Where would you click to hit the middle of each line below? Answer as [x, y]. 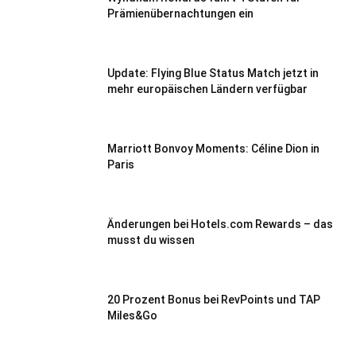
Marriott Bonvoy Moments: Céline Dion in [213, 149]
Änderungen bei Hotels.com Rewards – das [220, 224]
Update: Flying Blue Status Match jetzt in [213, 73]
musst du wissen [151, 240]
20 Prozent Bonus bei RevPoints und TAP [214, 300]
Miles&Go [132, 315]
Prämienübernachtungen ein [180, 14]
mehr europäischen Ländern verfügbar [207, 89]
